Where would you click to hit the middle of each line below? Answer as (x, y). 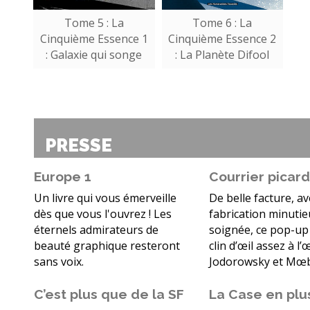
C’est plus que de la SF (111, 294)
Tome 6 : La (222, 23)
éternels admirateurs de (96, 230)
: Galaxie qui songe (94, 55)
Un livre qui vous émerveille (105, 198)
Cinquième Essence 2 (222, 39)
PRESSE (79, 146)
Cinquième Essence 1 (94, 39)
